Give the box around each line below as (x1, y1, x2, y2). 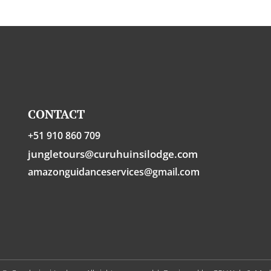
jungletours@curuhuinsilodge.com (28, 147, 198, 162)
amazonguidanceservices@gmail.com (28, 165, 200, 179)
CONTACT (28, 106, 85, 123)
